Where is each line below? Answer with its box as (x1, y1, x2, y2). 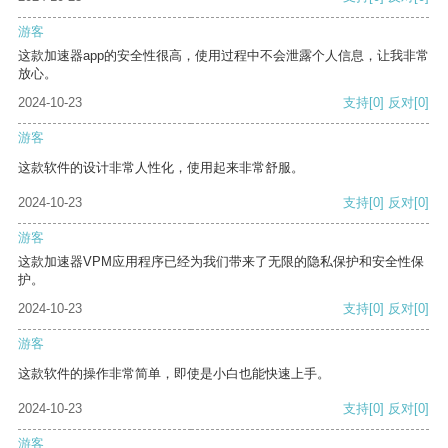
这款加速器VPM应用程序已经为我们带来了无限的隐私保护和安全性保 (18, 254, 424, 270)
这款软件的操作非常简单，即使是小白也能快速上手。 (18, 366, 330, 382)
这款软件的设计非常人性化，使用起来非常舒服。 (18, 160, 304, 176)
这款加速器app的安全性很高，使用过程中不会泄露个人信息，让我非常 (18, 48, 429, 64)
